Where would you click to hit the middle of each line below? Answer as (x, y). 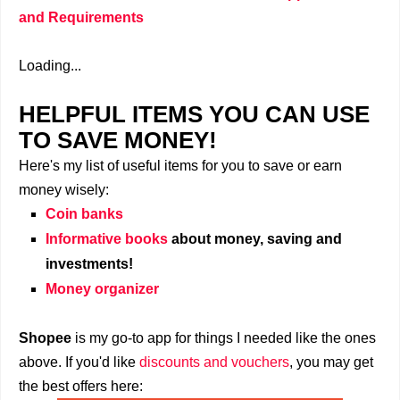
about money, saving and (255, 239)
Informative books (107, 239)
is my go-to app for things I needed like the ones (224, 338)
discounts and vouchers (214, 362)
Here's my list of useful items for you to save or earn (180, 166)
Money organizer (102, 289)
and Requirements (81, 17)
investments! (89, 264)
